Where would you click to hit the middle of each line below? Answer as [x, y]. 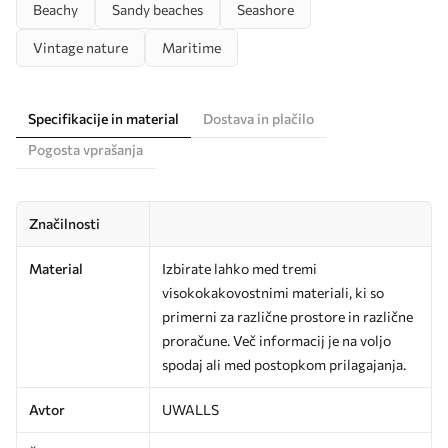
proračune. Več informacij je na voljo [276, 341]
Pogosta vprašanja [85, 150]
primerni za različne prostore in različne [287, 317]
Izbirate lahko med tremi [239, 269]
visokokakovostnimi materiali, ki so [273, 293]
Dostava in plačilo [258, 119]
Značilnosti [64, 224]
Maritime [191, 48]
